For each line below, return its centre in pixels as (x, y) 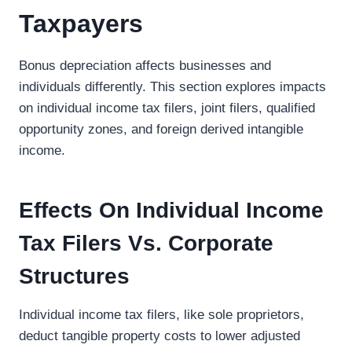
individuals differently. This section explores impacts (172, 87)
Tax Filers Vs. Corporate (146, 243)
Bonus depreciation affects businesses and (145, 66)
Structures (74, 276)
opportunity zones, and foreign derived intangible (161, 129)
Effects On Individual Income (171, 210)
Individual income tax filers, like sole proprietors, (161, 315)
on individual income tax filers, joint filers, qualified (167, 108)
